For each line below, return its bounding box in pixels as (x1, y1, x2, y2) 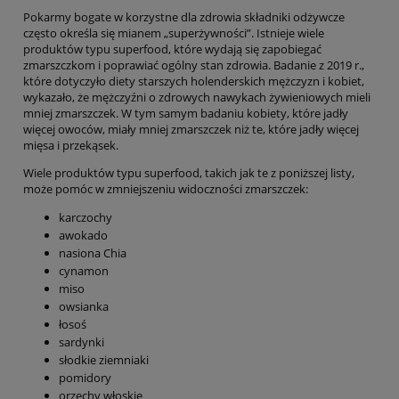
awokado (59, 227, 108, 244)
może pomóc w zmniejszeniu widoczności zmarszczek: (23, 181, 308, 198)
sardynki (59, 334, 104, 351)
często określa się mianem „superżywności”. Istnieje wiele (23, 25, 324, 42)
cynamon (59, 263, 109, 280)
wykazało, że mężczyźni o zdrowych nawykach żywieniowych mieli (23, 89, 370, 106)
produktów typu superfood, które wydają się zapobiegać (23, 41, 322, 58)
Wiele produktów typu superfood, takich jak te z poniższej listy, (23, 165, 354, 182)
